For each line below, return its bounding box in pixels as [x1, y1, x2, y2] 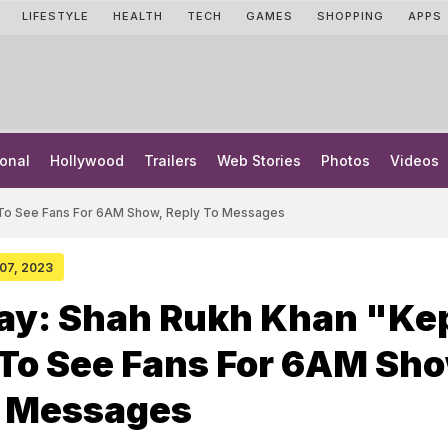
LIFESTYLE [22, 9, 89, 23]
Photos [321, 152, 370, 169]
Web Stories [217, 152, 301, 169]
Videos [390, 152, 439, 169]
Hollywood [50, 152, 124, 169]
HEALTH [113, 9, 163, 23]
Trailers [144, 152, 197, 169]
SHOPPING [317, 9, 384, 23]
